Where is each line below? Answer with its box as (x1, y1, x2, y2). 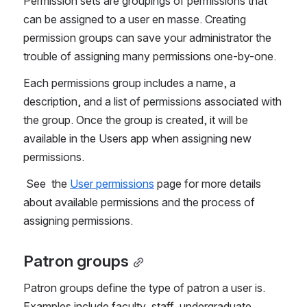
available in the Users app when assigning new (23, 132, 251, 146)
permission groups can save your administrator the (23, 31, 271, 45)
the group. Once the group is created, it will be (23, 113, 248, 127)
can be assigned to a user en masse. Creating (23, 12, 246, 27)
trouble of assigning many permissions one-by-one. (23, 49, 279, 64)
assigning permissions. (23, 214, 133, 228)
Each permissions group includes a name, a (23, 76, 236, 90)
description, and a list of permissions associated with (23, 95, 282, 109)
